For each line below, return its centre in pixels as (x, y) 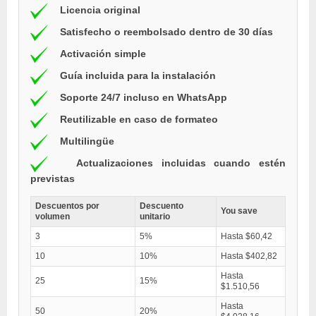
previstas (53, 179)
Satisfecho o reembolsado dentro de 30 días (166, 32)
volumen (53, 217)
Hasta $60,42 (247, 237)
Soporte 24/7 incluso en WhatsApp (144, 98)
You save (239, 211)
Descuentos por (67, 206)
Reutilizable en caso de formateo (139, 120)
